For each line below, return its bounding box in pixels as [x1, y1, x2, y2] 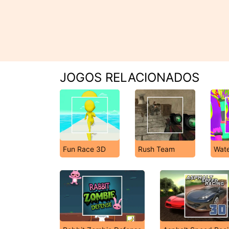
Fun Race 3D [63, 145, 106, 153]
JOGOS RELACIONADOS [60, 70, 199, 85]
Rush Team [138, 145, 175, 153]
